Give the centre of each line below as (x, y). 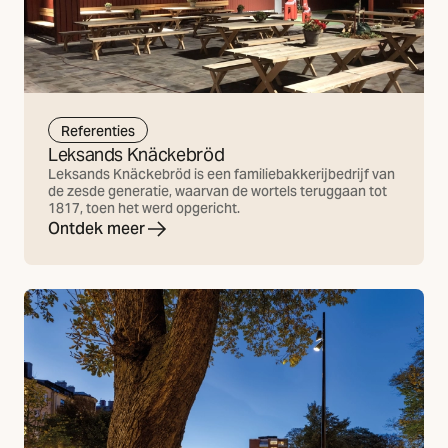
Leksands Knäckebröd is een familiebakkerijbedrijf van (221, 174)
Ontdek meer (96, 229)
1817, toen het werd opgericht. (144, 208)
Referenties (98, 130)
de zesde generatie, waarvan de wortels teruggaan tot (217, 191)
